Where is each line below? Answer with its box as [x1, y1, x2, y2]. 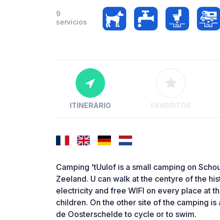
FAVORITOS [150, 101, 191, 110]
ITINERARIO [69, 101, 111, 110]
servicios [56, 18, 87, 26]
